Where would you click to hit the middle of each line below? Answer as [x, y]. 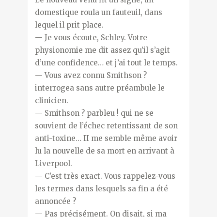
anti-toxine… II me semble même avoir [106, 138]
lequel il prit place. [69, 25]
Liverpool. [53, 163]
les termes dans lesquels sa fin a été [101, 188]
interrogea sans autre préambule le [100, 88]
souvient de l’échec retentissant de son [106, 125]
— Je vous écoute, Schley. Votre [91, 37]
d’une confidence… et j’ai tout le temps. [106, 62]
